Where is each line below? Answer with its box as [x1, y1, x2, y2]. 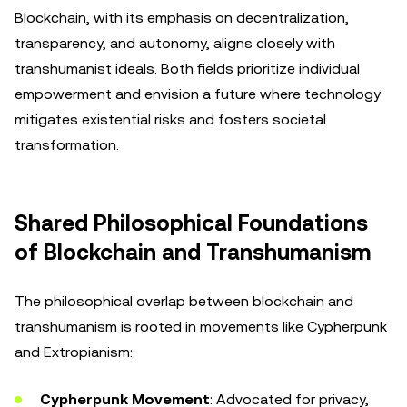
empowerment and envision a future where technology [15, 85, 381, 103]
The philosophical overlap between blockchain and [15, 293, 353, 310]
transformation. [15, 136, 119, 154]
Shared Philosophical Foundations [15, 211, 368, 236]
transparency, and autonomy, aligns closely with [15, 35, 335, 52]
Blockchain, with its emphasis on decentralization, [15, 9, 349, 26]
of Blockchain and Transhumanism [15, 240, 371, 265]
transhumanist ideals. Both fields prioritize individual [15, 60, 360, 77]
